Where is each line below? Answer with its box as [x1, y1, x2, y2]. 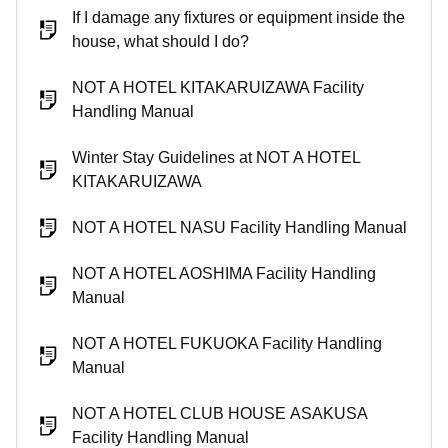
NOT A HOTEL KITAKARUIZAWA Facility [72, 79, 364, 96]
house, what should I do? [72, 33, 249, 50]
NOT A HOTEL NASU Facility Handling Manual [72, 219, 407, 236]
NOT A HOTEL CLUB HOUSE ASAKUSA [72, 405, 367, 422]
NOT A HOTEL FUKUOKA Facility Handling [72, 335, 382, 352]
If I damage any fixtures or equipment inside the [72, 9, 405, 26]
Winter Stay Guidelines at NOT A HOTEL [72, 149, 360, 166]
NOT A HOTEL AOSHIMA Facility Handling [72, 265, 376, 282]
